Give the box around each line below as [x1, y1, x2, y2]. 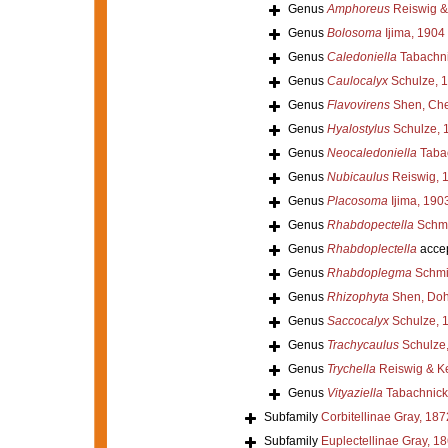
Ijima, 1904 [381, 25, 445, 40]
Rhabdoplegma [326, 265, 412, 280]
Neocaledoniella [326, 145, 417, 160]
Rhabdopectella [326, 217, 414, 232]
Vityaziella [326, 385, 383, 400]
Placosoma [326, 193, 388, 208]
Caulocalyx [326, 73, 388, 88]
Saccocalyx [326, 313, 389, 328]
